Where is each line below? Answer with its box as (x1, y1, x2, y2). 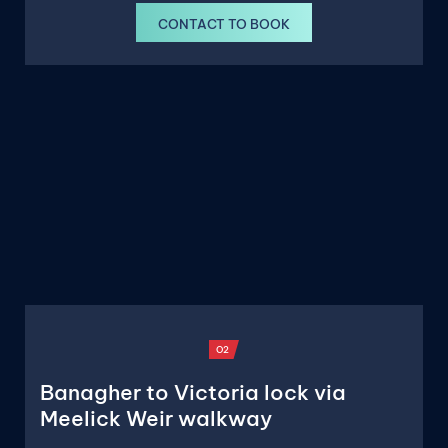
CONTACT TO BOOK (158, 16, 290, 33)
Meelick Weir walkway (40, 404, 272, 432)
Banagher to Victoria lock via (40, 378, 346, 406)
